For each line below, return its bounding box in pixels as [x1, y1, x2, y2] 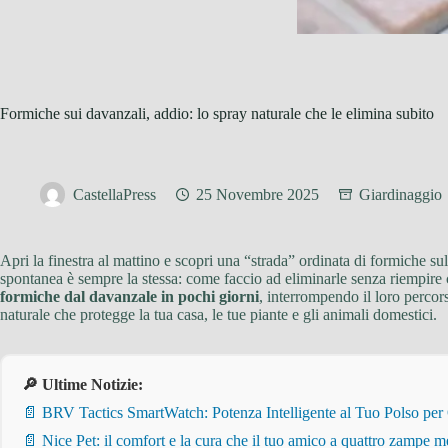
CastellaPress [73, 186, 156, 204]
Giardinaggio [359, 186, 442, 204]
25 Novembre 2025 [196, 186, 319, 204]
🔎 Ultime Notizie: [22, 376, 143, 393]
